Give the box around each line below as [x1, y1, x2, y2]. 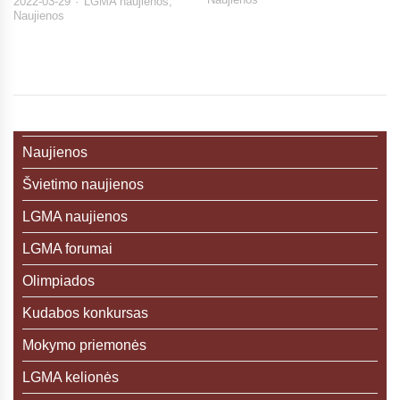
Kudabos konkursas [22, 305, 148, 321]
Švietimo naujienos [22, 177, 144, 193]
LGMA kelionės [22, 370, 119, 386]
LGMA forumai [22, 241, 112, 257]
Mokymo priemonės [22, 337, 146, 354]
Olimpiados [22, 273, 95, 289]
